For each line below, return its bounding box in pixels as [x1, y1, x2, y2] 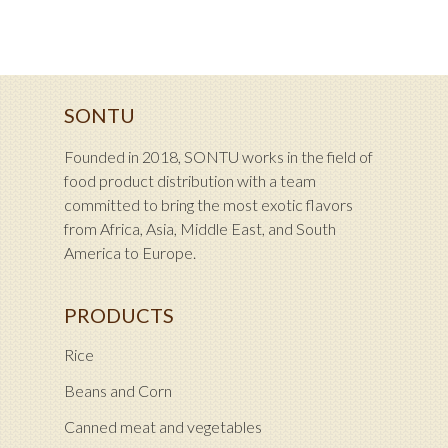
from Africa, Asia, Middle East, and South [64, 219, 336, 239]
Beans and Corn [64, 381, 172, 401]
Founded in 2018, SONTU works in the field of [64, 147, 373, 167]
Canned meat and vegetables [64, 417, 262, 437]
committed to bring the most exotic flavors [64, 195, 353, 215]
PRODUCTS [64, 303, 174, 328]
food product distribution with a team [64, 171, 316, 191]
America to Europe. [64, 243, 196, 263]
